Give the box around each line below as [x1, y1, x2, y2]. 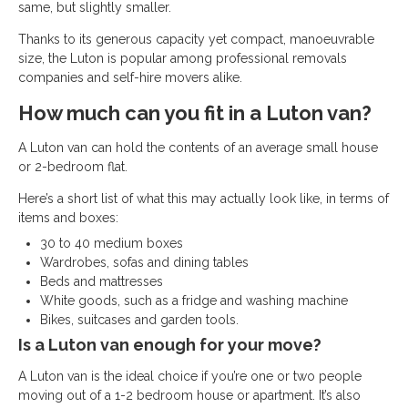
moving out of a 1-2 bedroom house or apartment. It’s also [18, 388, 361, 403]
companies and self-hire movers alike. [18, 70, 242, 85]
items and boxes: [18, 210, 118, 225]
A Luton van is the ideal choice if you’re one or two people [18, 369, 362, 383]
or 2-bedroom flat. [18, 159, 127, 174]
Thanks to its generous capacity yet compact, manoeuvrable [18, 32, 374, 46]
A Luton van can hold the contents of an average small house [18, 140, 378, 155]
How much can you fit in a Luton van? [18, 101, 372, 125]
